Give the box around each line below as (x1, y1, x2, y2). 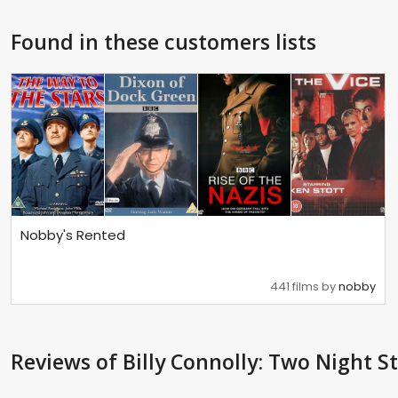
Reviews (11, 347, 96, 377)
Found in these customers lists (11, 27, 316, 56)
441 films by (270, 278, 339, 296)
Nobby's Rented (20, 226, 125, 245)
